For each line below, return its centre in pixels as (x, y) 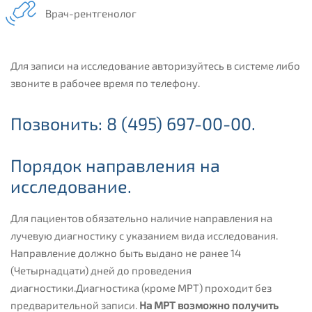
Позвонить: (56, 123)
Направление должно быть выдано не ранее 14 (126, 253)
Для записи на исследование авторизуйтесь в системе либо (155, 65)
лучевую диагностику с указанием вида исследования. (144, 236)
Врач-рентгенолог (91, 13)
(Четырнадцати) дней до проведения (101, 271)
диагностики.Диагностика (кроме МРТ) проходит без (141, 288)
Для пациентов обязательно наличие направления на (141, 218)
